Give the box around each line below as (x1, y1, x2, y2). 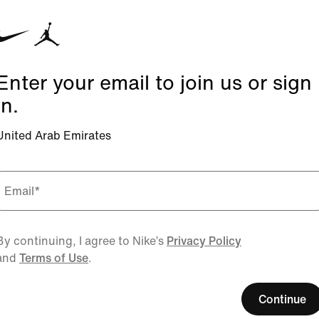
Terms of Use (19, 249, 88, 266)
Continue (258, 291, 306, 308)
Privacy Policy (167, 232, 241, 249)
